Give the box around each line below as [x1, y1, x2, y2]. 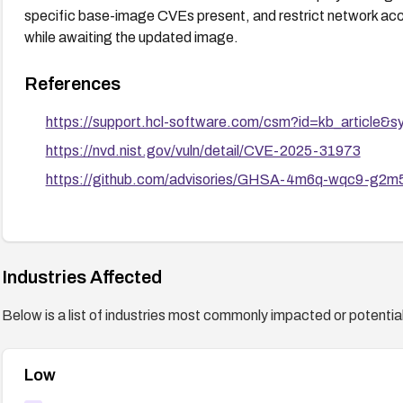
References [23, 73, 121, 94]
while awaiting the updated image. [23, 29, 238, 45]
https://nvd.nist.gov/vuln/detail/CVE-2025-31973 [45, 142, 361, 158]
